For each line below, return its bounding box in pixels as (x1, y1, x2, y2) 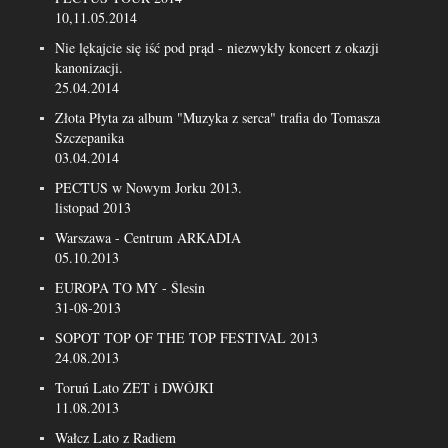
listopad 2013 (55, 198, 131, 217)
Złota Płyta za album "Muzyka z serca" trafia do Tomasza (55, 108, 380, 127)
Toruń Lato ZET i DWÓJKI (55, 378, 214, 397)
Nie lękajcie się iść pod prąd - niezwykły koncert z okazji (55, 38, 379, 57)
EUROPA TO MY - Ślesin (55, 278, 205, 297)
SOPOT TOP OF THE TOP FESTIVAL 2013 (55, 328, 318, 347)
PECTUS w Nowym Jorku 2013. (55, 178, 242, 197)
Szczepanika (55, 128, 124, 147)
